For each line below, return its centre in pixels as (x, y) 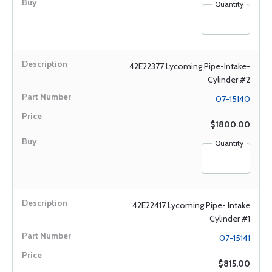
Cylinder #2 (229, 80)
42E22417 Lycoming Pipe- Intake (191, 205)
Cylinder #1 (230, 219)
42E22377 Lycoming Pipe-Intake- (190, 66)
